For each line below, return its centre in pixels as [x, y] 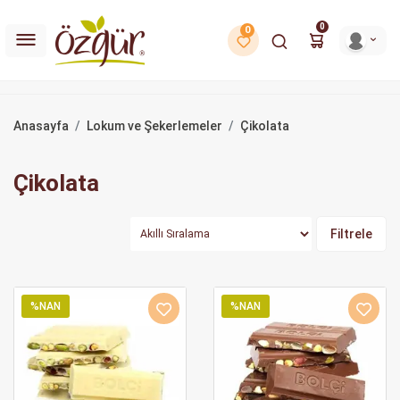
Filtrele [351, 234]
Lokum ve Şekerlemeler [154, 126]
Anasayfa [41, 126]
